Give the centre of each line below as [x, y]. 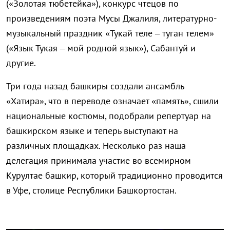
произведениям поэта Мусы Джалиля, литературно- [111, 18]
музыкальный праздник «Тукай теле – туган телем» [110, 33]
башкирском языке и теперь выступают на [92, 131]
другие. [21, 63]
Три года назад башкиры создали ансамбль [95, 86]
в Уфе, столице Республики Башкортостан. [91, 190]
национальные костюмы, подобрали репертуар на [109, 116]
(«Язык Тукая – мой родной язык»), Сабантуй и [101, 48]
